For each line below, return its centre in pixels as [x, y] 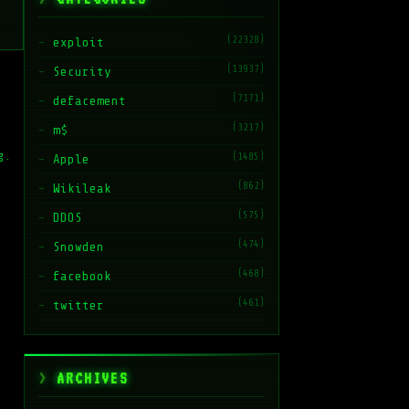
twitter [79, 305]
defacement [89, 101]
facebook [82, 276]
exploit [79, 42]
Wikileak [82, 189]
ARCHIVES [93, 378]
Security [82, 72]
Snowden [79, 247]
